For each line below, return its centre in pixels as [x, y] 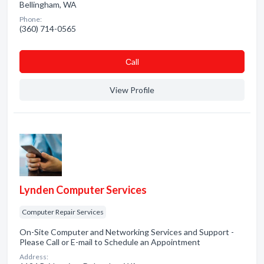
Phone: [31, 19]
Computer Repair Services [63, 212]
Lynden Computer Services [83, 190]
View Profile [132, 90]
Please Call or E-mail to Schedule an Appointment [110, 242]
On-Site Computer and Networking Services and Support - [127, 232]
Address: [34, 257]
